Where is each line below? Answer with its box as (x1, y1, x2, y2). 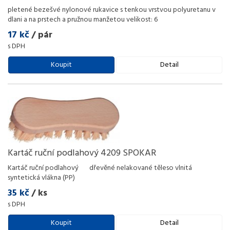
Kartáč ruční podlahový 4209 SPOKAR (8, 146, 156, 161)
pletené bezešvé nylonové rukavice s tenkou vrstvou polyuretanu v (8, 4, 216, 16)
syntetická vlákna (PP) (8, 172, 75, 184)
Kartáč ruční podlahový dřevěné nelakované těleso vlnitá (8, 162, 192, 174)
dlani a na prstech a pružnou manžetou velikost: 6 (8, 14, 159, 26)
